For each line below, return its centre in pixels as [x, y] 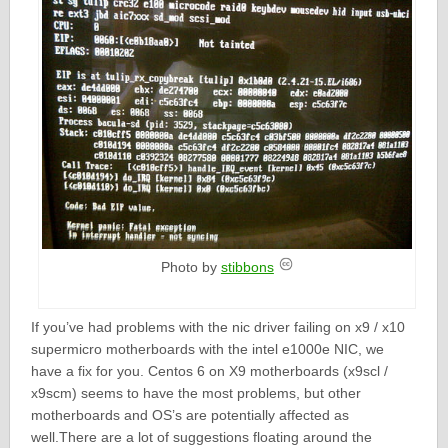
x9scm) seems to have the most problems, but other [195, 392]
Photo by [190, 266]
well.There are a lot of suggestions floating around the [201, 436]
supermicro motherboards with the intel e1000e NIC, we [207, 348]
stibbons [247, 266]
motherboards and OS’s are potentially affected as [189, 414]
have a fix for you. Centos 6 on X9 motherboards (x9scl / [209, 370]
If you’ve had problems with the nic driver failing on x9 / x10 [217, 326]
